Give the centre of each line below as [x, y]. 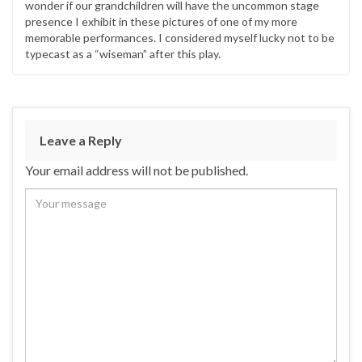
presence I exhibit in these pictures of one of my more [161, 22]
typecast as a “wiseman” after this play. [123, 54]
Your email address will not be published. [137, 170]
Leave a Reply [81, 141]
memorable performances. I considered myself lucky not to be [180, 38]
